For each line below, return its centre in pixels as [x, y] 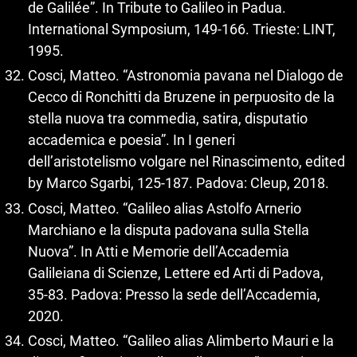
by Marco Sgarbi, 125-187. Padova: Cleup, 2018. [178, 183]
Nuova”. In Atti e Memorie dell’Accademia [159, 251]
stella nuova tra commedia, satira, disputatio [168, 118]
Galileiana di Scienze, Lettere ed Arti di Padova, [176, 273]
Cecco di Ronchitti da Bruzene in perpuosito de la [181, 97]
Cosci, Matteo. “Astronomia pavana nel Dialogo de [186, 75]
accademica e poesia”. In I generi [131, 140]
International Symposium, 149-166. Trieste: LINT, [182, 29]
